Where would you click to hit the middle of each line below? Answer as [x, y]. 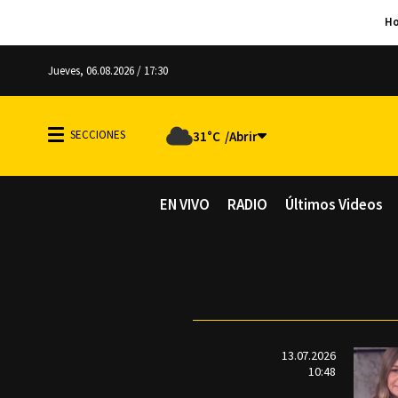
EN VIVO [185, 204]
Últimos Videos [334, 204]
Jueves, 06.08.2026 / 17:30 [108, 71]
